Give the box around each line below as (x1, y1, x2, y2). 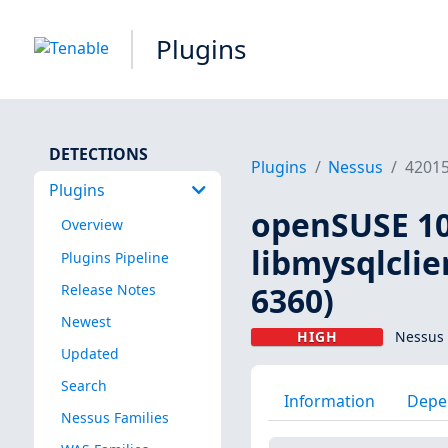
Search (60, 375, 107, 395)
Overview (60, 215, 123, 235)
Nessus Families (60, 408, 169, 428)
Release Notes (60, 279, 156, 299)
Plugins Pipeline (60, 247, 169, 267)
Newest (60, 311, 111, 331)
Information (283, 389, 375, 412)
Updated (60, 343, 119, 363)
